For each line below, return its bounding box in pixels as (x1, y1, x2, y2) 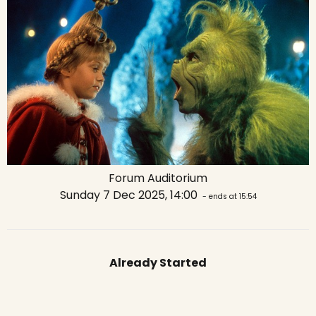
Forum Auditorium (109, 169, 207, 186)
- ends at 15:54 (200, 190, 257, 202)
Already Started (109, 254, 207, 271)
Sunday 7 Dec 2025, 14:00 (59, 186, 200, 203)
